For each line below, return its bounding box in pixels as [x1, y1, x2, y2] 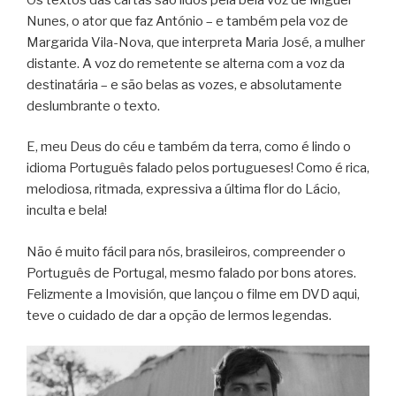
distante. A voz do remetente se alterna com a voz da [27, 55, 345, 72]
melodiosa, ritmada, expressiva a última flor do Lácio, [27, 181, 340, 198]
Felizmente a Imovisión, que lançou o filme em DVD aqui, [27, 286, 360, 302]
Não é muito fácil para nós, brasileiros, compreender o [27, 243, 346, 260]
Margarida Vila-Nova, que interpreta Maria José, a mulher [27, 34, 365, 50]
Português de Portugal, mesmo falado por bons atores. [27, 264, 356, 281]
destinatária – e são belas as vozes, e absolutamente [27, 76, 342, 93]
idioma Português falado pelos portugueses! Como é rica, [27, 160, 369, 177]
